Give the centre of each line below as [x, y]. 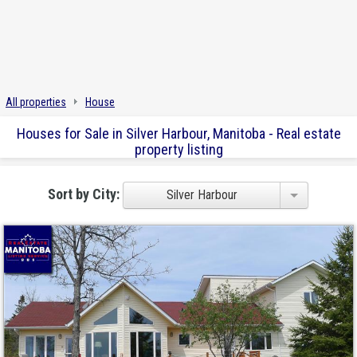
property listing [178, 150]
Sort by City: [86, 194]
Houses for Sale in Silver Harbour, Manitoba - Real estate [178, 134]
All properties [36, 102]
